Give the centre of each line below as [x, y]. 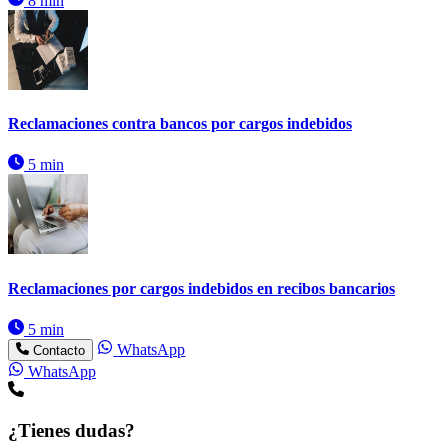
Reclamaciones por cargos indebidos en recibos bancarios [201, 288]
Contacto [59, 351]
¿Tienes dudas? [71, 431]
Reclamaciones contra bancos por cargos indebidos [180, 124]
